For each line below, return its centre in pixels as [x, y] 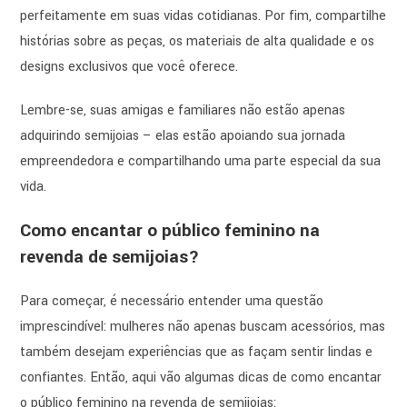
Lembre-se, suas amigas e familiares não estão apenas [183, 111]
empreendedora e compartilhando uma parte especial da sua [201, 162]
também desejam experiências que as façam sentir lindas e [197, 352]
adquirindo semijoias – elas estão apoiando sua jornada [183, 136]
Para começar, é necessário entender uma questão [172, 302]
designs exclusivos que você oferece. [129, 67]
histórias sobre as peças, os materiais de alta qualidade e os [198, 42]
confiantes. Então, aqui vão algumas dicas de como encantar [201, 378]
